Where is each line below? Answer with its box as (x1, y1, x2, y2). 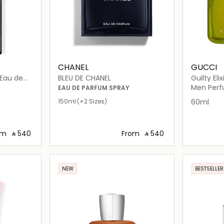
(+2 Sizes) (77, 96, 107, 105)
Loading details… (92, 148, 143, 157)
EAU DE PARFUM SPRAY (58, 83, 130, 92)
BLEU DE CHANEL (58, 72, 111, 83)
